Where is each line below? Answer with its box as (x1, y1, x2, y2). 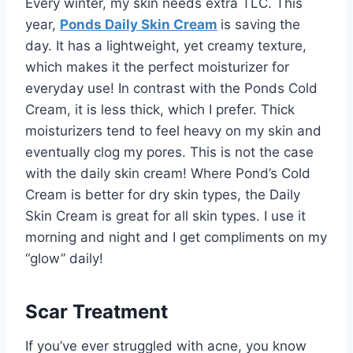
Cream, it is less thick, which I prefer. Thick (25, 102, 295, 118)
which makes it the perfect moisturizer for (25, 59, 289, 76)
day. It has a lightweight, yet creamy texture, (25, 38, 307, 54)
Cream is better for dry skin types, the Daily (25, 187, 300, 203)
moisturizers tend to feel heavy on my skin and (25, 123, 321, 139)
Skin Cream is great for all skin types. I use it (25, 208, 306, 225)
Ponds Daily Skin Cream (60, 17, 217, 33)
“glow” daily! (25, 251, 103, 267)
